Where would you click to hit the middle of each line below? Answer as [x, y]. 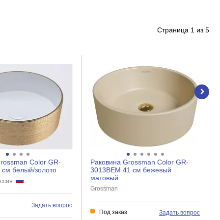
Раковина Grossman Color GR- [139, 162]
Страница [174, 30]
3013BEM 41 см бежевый [131, 170]
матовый [104, 178]
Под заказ [113, 212]
